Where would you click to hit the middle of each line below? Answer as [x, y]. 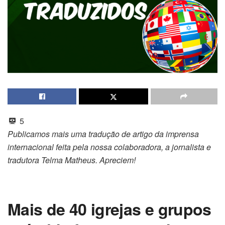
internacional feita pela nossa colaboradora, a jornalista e [109, 147]
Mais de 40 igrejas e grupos [109, 209]
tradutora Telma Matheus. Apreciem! [72, 160]
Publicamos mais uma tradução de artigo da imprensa [103, 134]
